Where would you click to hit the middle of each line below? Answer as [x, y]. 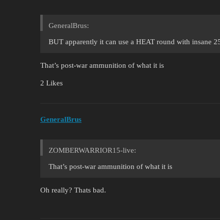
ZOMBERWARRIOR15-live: [92, 151]
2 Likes [52, 83]
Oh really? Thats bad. [73, 190]
